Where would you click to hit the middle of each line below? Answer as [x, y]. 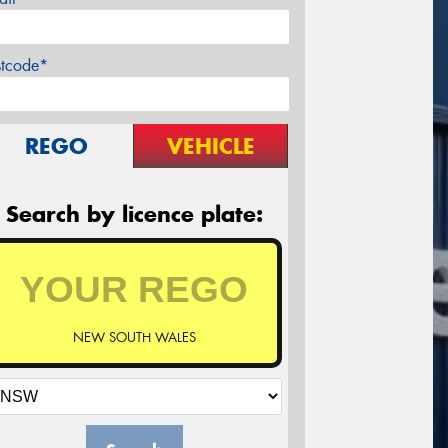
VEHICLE [210, 146]
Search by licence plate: [134, 214]
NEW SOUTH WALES [134, 338]
